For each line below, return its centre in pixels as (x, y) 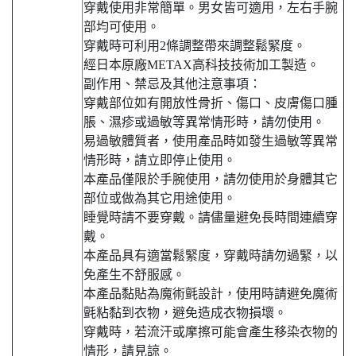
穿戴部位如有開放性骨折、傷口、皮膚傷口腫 (211, 103)
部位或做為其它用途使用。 (161, 199)
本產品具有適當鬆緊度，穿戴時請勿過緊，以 (211, 256)
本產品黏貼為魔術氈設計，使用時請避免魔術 (211, 294)
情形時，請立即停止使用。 (161, 161)
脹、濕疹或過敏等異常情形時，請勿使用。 (204, 122)
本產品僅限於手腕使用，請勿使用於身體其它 (211, 180)
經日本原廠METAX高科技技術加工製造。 (201, 65)
